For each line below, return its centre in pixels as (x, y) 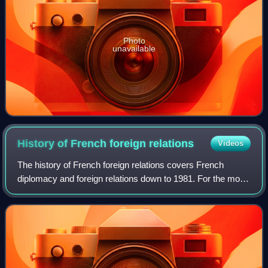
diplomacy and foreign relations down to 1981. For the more (133, 178)
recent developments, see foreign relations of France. (121, 192)
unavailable (134, 48)
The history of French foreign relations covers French (121, 165)
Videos (230, 143)
